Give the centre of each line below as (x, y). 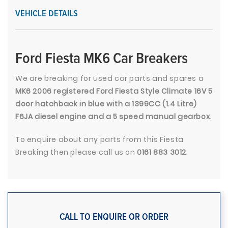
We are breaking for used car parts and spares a (110, 79)
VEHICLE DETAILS (47, 14)
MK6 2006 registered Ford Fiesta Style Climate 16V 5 (114, 91)
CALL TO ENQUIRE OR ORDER (114, 217)
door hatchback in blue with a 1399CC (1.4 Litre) (106, 104)
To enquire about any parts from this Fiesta (99, 140)
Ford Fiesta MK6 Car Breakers (102, 59)
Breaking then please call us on (76, 152)
